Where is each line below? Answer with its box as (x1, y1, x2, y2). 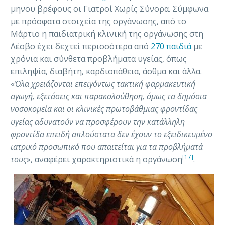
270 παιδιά (151, 40, 191, 52)
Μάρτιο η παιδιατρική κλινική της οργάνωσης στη (11, 28, 203, 39)
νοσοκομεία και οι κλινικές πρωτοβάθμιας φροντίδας (11, 103, 197, 115)
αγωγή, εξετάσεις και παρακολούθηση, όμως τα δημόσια (11, 90, 207, 102)
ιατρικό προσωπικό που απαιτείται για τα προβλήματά (11, 141, 203, 152)
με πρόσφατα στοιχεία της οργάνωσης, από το (11, 15, 186, 27)
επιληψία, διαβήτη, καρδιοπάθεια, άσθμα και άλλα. (11, 65, 202, 77)
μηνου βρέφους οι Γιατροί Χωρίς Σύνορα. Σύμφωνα (11, 3, 208, 14)
